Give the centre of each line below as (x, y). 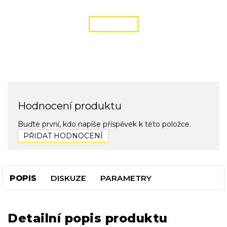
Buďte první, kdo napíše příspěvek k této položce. (104, 124)
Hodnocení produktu (70, 106)
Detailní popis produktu (88, 218)
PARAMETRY (126, 178)
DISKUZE (68, 178)
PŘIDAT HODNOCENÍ (63, 136)
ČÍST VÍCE (113, 24)
